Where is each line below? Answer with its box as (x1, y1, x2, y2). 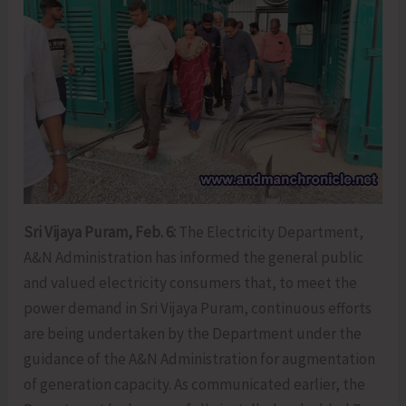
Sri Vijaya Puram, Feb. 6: (24, 221, 179, 242)
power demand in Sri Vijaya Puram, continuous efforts (24, 297, 372, 318)
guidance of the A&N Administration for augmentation (24, 348, 376, 369)
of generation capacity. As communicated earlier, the (24, 373, 366, 394)
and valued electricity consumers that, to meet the (24, 272, 358, 293)
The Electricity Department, (179, 221, 364, 242)
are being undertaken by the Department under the (24, 323, 362, 343)
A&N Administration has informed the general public (24, 246, 364, 267)
